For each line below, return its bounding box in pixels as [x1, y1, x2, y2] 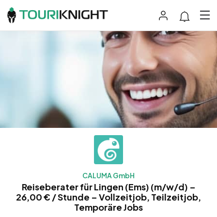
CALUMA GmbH [82, 170, 135, 180]
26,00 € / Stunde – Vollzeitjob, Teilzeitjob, [16, 191, 201, 202]
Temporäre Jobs [74, 201, 143, 213]
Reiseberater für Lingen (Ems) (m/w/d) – [21, 181, 196, 192]
